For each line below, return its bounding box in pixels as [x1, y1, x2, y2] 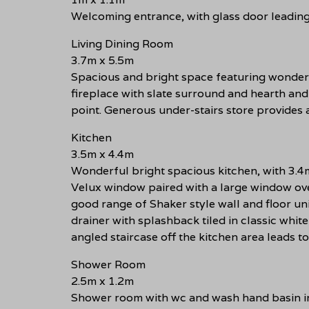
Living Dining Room [71, 36, 173, 51]
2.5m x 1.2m [71, 273, 134, 288]
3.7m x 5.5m [71, 52, 134, 68]
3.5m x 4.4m [71, 146, 134, 161]
